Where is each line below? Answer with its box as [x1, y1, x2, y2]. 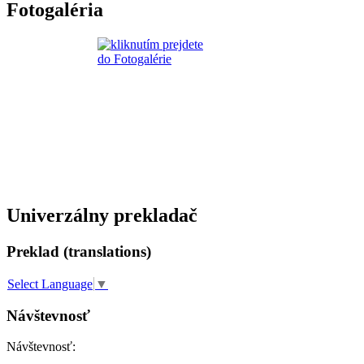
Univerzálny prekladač [6, 205, 197, 226]
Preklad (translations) [6, 242, 151, 260]
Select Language [7, 276, 93, 291]
